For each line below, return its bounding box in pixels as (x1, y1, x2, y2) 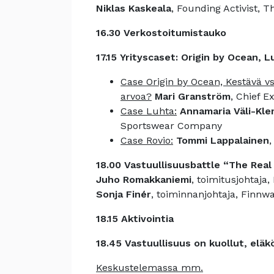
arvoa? (120, 91, 152, 102)
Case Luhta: (120, 105, 177, 117)
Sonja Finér (96, 188, 151, 200)
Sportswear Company (120, 120, 222, 131)
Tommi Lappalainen (176, 135, 269, 146)
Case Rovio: (120, 135, 173, 146)
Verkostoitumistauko (124, 27, 226, 39)
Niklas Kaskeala (96, 2, 171, 14)
